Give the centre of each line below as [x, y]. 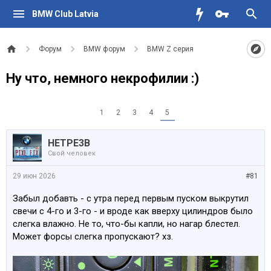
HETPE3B [69, 143]
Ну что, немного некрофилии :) [103, 78]
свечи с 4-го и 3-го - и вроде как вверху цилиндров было [133, 211]
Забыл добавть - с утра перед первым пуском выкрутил [131, 198]
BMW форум [104, 49]
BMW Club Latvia [65, 14]
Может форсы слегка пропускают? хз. [93, 237]
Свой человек [72, 153]
